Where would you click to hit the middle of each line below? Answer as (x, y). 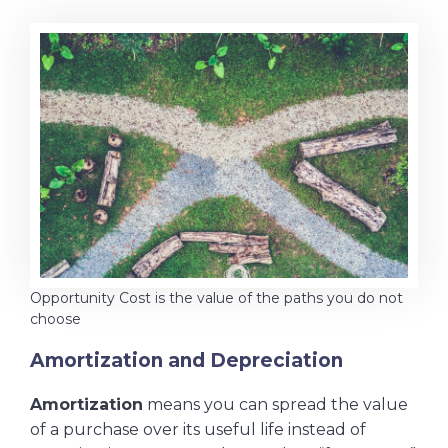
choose (55, 319)
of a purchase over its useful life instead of (198, 430)
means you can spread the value (275, 405)
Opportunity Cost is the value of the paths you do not (216, 298)
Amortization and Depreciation (186, 361)
